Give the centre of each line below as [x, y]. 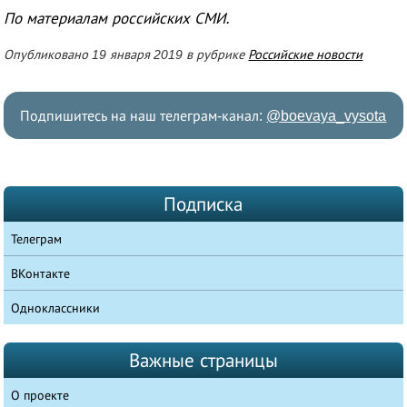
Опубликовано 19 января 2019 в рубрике [126, 55]
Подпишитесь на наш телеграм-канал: [144, 116]
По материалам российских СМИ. [118, 19]
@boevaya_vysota [327, 116]
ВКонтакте [41, 274]
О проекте [40, 396]
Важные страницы [203, 361]
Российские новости [306, 55]
